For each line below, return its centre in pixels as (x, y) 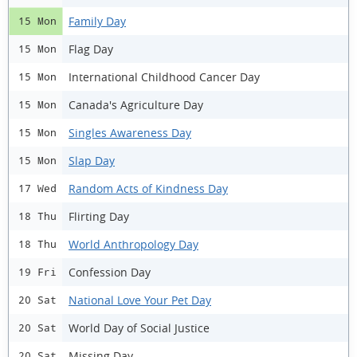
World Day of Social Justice (139, 328)
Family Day (97, 21)
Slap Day (92, 160)
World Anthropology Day (133, 244)
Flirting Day (99, 216)
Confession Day (110, 272)
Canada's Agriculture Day (136, 104)
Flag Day (91, 49)
